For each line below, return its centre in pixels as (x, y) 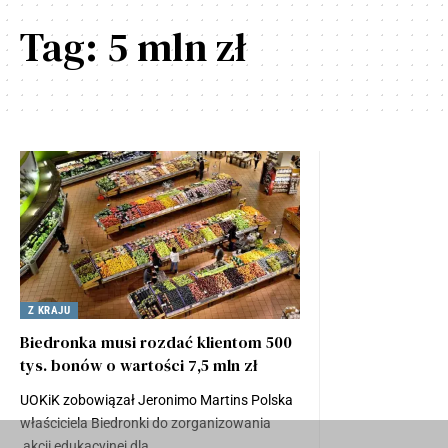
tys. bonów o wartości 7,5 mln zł (138, 365)
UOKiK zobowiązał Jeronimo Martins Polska (156, 400)
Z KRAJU (49, 311)
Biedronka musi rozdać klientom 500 (156, 342)
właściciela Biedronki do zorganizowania (145, 423)
